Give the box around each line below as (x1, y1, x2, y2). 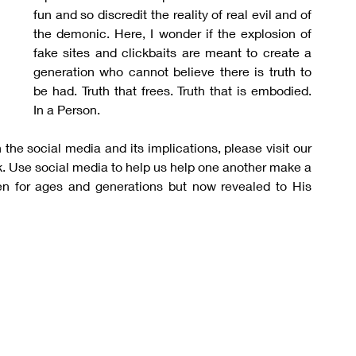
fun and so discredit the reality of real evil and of (33, 6, 311, 21)
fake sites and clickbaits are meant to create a (33, 44, 311, 60)
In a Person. (33, 102, 100, 117)
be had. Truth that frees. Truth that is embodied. (33, 83, 311, 98)
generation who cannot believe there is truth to (33, 64, 311, 79)
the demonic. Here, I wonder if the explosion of (33, 25, 311, 41)
